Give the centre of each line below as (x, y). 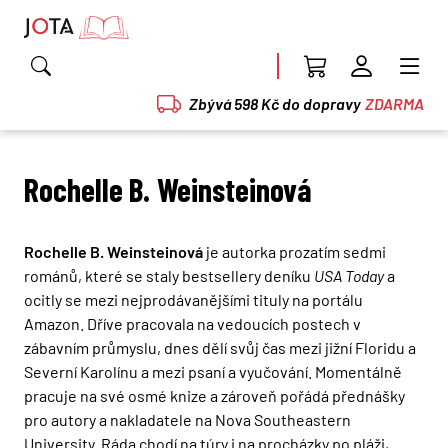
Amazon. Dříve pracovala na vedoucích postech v (192, 323)
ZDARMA (394, 103)
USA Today (349, 275)
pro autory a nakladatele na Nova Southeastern (187, 419)
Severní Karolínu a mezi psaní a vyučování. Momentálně (213, 371)
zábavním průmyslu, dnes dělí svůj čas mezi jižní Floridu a (220, 347)
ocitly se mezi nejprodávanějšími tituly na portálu (193, 299)
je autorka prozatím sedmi (294, 251)
